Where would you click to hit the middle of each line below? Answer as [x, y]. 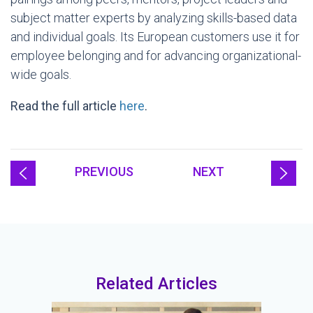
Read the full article [65, 106]
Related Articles [156, 284]
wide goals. [41, 74]
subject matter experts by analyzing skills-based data [154, 18]
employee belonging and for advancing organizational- [156, 56]
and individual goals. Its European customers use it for [155, 37]
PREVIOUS [104, 172]
